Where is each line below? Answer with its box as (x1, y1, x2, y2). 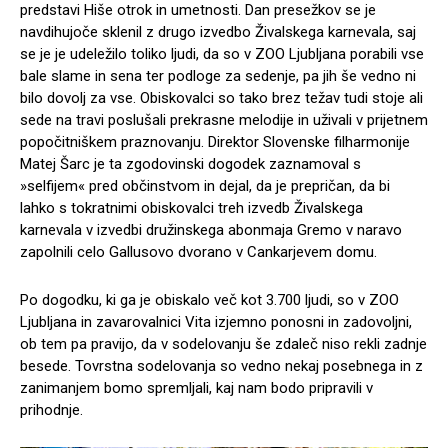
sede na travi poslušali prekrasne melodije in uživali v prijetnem (20, 110, 428, 129)
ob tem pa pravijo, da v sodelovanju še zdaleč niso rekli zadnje (20, 334, 427, 353)
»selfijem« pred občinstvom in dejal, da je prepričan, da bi (20, 176, 390, 195)
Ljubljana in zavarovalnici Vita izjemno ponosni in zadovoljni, (20, 312, 412, 331)
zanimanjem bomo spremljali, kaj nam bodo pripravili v (20, 378, 373, 397)
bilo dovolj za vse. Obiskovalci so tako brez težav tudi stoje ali (20, 88, 423, 107)
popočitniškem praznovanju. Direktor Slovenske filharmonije (20, 132, 410, 151)
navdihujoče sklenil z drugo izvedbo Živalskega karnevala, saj (20, 22, 416, 41)
